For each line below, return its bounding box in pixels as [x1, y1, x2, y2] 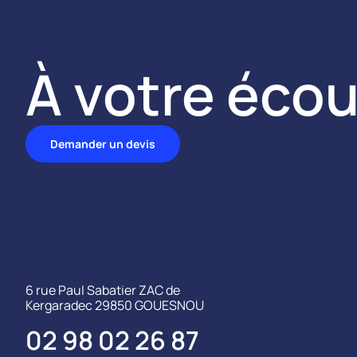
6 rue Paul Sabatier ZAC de [25, 281, 180, 300]
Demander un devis [50, 135, 155, 151]
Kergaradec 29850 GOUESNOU [25, 296, 204, 315]
